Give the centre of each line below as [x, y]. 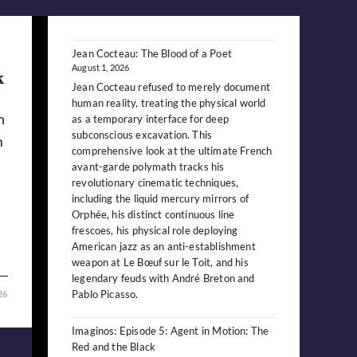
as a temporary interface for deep [150, 119]
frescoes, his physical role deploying [155, 231]
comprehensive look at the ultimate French [172, 151]
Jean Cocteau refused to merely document [171, 87]
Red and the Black [114, 347]
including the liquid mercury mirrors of [161, 199]
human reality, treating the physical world [169, 103]
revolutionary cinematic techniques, [155, 183]
